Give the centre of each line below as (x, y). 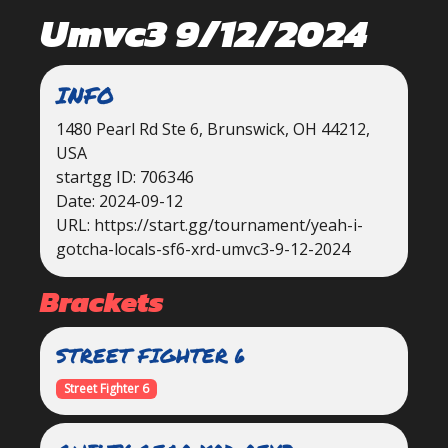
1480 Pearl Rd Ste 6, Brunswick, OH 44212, (213, 129)
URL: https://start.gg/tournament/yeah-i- (209, 225)
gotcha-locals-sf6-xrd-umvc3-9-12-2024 (203, 249)
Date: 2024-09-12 (119, 201)
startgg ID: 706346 (125, 177)
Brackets (102, 301)
